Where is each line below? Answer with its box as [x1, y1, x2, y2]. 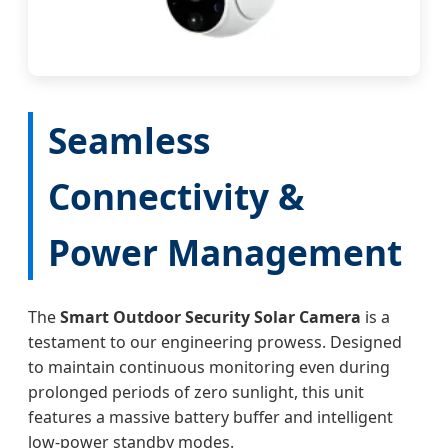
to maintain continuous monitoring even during [28, 356, 390, 379]
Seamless [48, 116, 210, 165]
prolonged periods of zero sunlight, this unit [28, 381, 364, 404]
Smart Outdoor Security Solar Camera [60, 306, 361, 329]
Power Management [48, 228, 402, 277]
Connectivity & [48, 172, 304, 221]
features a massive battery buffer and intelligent [28, 406, 393, 429]
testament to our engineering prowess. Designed [28, 331, 402, 354]
